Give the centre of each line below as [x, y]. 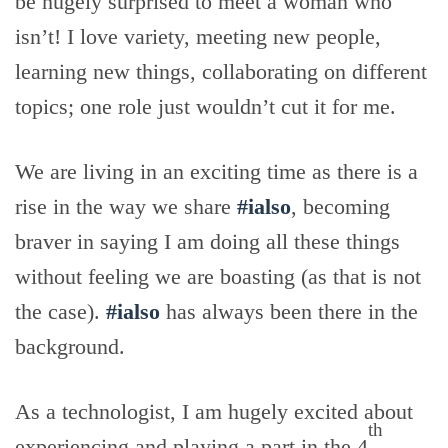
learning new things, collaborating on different [221, 71]
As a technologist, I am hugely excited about [214, 411]
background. [70, 346]
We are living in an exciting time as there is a [216, 171]
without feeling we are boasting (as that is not [218, 276]
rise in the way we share [126, 206]
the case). [60, 311]
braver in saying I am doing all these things [207, 241]
